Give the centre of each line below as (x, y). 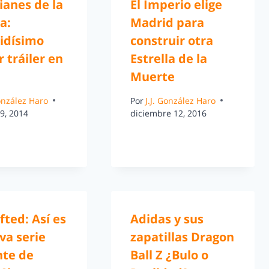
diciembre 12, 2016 (168, 113)
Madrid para (167, 23)
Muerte (152, 77)
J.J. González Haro (180, 100)
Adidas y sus (167, 219)
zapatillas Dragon (182, 237)
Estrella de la (168, 59)
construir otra (171, 41)
